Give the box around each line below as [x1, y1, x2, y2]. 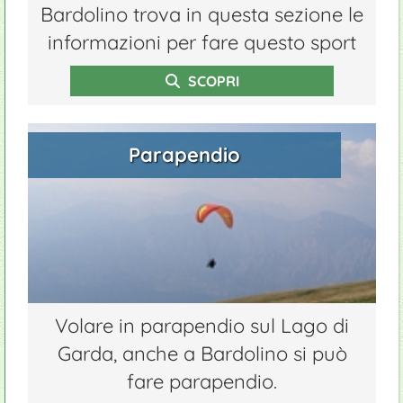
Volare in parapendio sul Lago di [55, 313, 349, 338]
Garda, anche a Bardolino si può [57, 341, 347, 366]
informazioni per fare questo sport [48, 30, 356, 55]
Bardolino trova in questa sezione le [40, 2, 363, 27]
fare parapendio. [127, 369, 277, 394]
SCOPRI [184, 72, 239, 90]
